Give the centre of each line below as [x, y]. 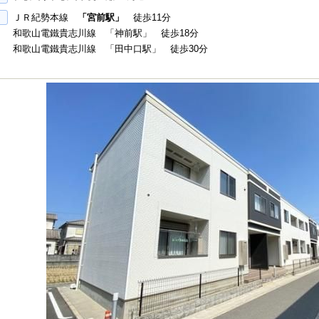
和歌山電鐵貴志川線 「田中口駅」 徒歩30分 [110, 49]
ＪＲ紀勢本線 [45, 18]
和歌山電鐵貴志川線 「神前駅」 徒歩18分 [106, 33]
